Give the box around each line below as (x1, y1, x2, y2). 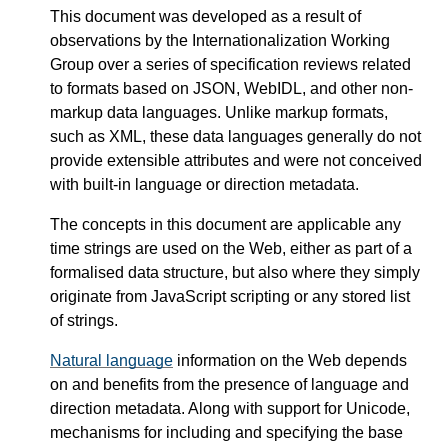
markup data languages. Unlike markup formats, (50, 103, 388, 121)
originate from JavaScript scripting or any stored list (50, 287, 410, 305)
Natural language (50, 351, 173, 369)
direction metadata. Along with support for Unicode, (50, 399, 410, 417)
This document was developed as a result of (50, 7, 361, 25)
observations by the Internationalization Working (50, 31, 390, 49)
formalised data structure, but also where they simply (50, 263, 420, 281)
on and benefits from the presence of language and (50, 375, 409, 393)
